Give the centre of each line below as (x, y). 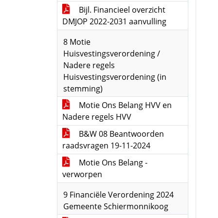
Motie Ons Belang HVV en (124, 105)
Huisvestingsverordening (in (115, 77)
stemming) (83, 89)
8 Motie (77, 42)
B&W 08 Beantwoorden (120, 134)
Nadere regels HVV (97, 117)
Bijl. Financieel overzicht (121, 10)
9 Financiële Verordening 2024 (118, 195)
